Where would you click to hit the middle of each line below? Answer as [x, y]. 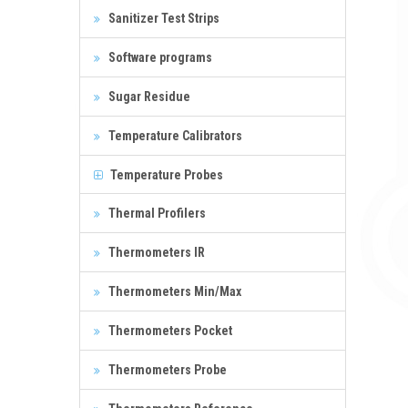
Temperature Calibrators [174, 135]
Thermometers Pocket [169, 330]
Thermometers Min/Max [173, 291]
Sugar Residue [148, 96]
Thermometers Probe [166, 369]
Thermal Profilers [156, 213]
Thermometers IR [155, 252]
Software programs [159, 57]
